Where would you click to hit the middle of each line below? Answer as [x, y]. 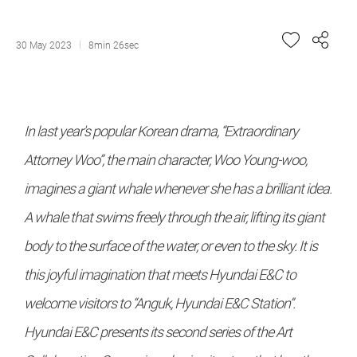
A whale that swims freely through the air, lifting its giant [174, 217]
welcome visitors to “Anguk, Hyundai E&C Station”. [159, 303]
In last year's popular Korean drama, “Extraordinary [161, 131]
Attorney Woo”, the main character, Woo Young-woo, [165, 160]
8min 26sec [114, 45]
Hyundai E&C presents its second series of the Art [158, 332]
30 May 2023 [44, 45]
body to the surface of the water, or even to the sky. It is [171, 246]
